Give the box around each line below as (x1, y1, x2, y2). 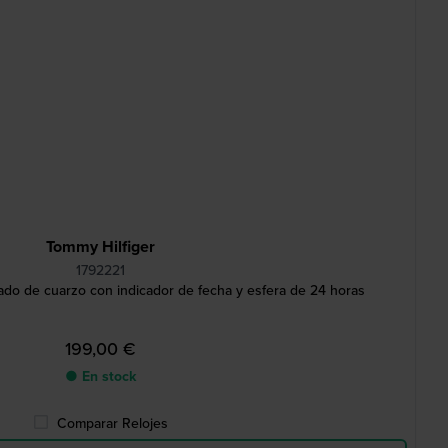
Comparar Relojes (56, 413, 168, 434)
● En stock (64, 366, 136, 387)
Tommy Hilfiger (45, 235, 155, 258)
